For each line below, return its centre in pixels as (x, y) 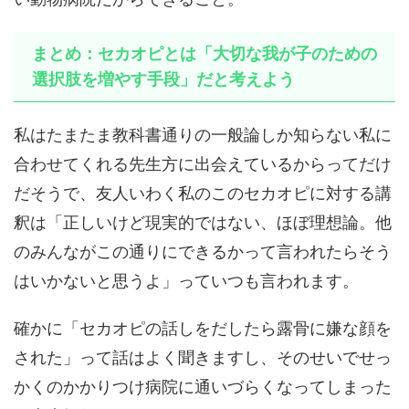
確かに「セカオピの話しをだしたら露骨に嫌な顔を (203, 329)
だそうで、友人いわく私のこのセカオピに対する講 (203, 194)
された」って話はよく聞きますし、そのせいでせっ (203, 358)
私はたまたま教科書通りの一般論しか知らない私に (203, 135)
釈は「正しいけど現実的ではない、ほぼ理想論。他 (203, 223)
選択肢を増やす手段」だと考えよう (163, 79)
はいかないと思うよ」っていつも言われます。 (186, 281)
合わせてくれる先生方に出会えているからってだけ (203, 164)
